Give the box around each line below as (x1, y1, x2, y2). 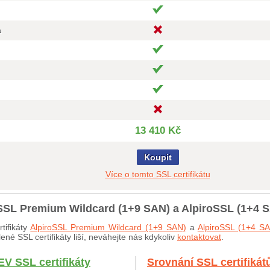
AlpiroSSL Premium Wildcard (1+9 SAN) (30, 222, 186, 232)
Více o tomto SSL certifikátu (105, 169, 210, 179)
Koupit (143, 152, 172, 162)
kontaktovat (177, 232, 221, 242)
